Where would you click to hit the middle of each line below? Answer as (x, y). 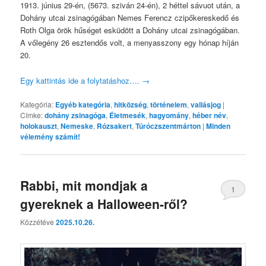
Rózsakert (115, 126)
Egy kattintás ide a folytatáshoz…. (81, 80)
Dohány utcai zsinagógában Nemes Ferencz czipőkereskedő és (130, 18)
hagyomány (169, 115)
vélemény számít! (50, 136)
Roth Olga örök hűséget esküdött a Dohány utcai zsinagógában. (130, 30)
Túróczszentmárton (168, 126)
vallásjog (206, 104)
